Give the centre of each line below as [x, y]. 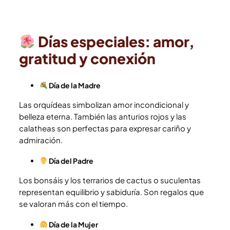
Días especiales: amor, [115, 41]
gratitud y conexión [87, 58]
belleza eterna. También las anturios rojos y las [103, 116]
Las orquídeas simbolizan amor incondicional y [104, 104]
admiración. [41, 140]
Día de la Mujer [73, 224]
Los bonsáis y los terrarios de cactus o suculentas [110, 180]
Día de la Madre [74, 85]
